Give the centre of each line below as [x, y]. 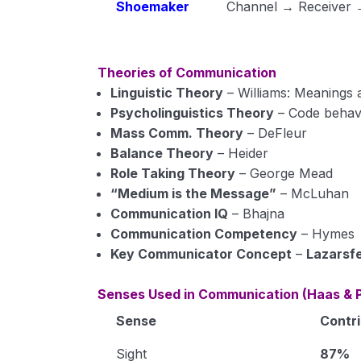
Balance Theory [162, 153]
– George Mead [284, 173]
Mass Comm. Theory [177, 133]
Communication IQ [170, 214]
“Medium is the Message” [194, 193]
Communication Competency [204, 234]
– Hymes [326, 234]
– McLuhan [313, 193]
